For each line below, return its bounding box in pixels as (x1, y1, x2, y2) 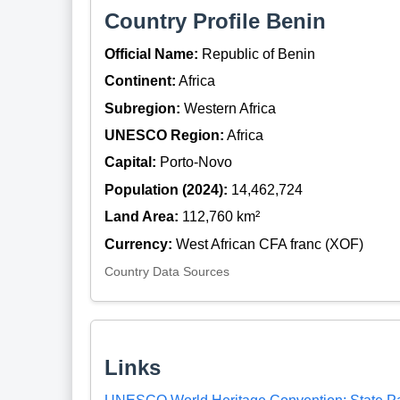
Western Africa (179, 100, 276, 116)
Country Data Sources (104, 264, 229, 279)
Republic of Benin (197, 46, 315, 62)
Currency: (104, 236, 172, 252)
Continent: (104, 73, 176, 89)
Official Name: (104, 46, 198, 62)
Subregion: (104, 100, 180, 116)
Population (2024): (104, 181, 228, 197)
